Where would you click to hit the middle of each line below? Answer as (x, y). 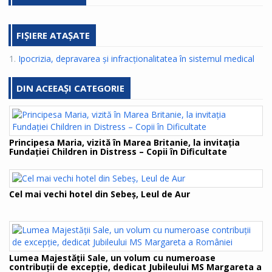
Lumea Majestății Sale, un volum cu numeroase (112, 258)
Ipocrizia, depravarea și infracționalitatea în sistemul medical (136, 59)
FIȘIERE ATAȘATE (53, 36)
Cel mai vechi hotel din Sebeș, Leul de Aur (100, 194)
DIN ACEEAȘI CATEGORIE (70, 88)
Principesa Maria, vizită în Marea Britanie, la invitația (124, 143)
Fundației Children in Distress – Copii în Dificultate (118, 152)
